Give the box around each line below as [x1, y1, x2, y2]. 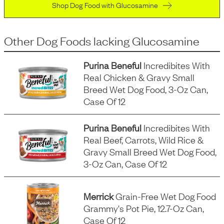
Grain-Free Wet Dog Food [113, 190, 216, 202]
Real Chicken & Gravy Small [83, 71, 195, 83]
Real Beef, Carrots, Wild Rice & [83, 133, 204, 145]
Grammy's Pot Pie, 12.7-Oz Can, [83, 202, 204, 214]
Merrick [83, 190, 114, 202]
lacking [93, 33, 129, 48]
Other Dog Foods [4, 33, 91, 48]
